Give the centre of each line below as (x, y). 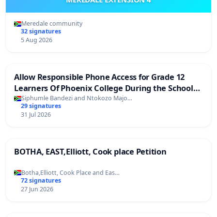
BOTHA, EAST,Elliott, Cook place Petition (90, 152)
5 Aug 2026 (36, 40)
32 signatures (41, 31)
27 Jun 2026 (37, 189)
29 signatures (41, 106)
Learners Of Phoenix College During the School (104, 88)
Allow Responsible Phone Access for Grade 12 (100, 77)
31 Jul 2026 (36, 115)
